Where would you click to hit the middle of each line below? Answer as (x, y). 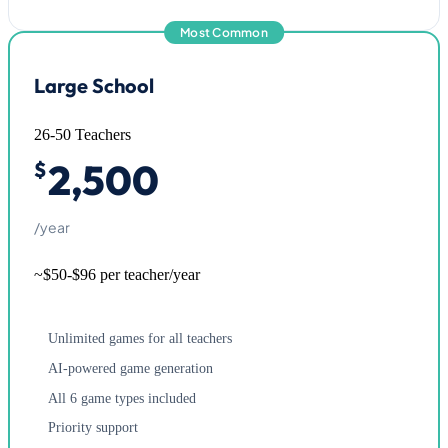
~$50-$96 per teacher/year (117, 274)
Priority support (93, 427)
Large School (94, 85)
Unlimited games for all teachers (140, 338)
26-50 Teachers (82, 134)
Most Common (224, 32)
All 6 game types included (122, 397)
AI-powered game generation (130, 367)
